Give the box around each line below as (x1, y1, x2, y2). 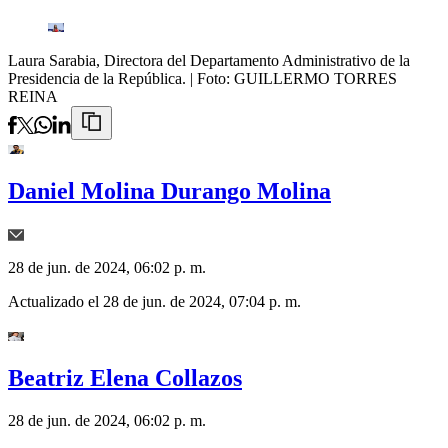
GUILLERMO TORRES (234, 70, 397, 88)
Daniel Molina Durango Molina (8, 178, 331, 205)
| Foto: (190, 70, 234, 88)
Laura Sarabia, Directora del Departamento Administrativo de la (8, 52, 410, 70)
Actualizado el (8, 293, 103, 311)
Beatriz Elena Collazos (8, 365, 242, 392)
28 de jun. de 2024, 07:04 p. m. (103, 293, 301, 311)
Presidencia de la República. (8, 70, 186, 88)
